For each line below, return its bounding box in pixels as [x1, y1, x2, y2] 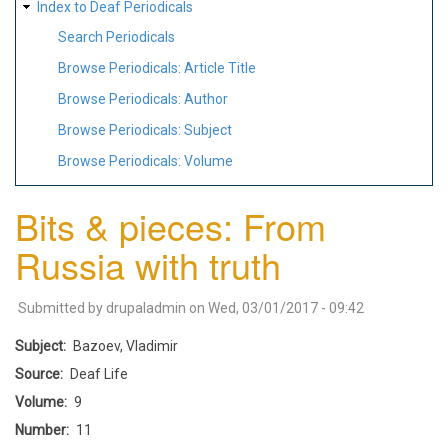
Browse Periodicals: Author [58, 90, 228, 107]
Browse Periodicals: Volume [58, 152, 233, 169]
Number [15, 421, 66, 438]
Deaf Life [70, 365, 128, 382]
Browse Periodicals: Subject [58, 121, 232, 138]
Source [15, 365, 60, 382]
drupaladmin [106, 299, 186, 316]
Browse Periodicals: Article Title [58, 60, 256, 77]
